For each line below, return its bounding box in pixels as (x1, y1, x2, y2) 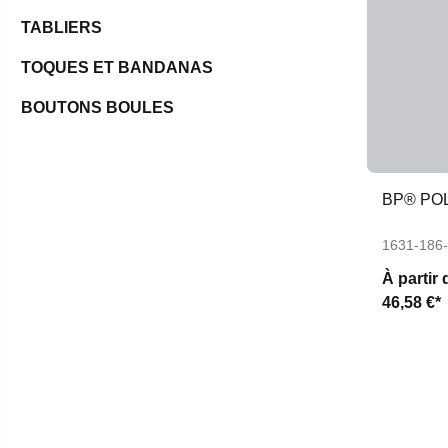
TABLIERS (21, 19, 102, 37)
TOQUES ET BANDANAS (21, 59, 213, 77)
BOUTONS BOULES (21, 99, 174, 117)
